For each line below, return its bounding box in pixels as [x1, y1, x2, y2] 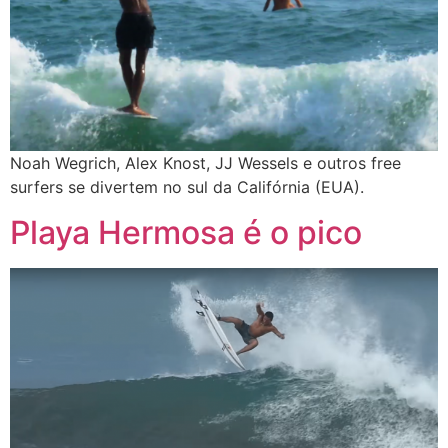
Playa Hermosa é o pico [10, 212, 362, 252]
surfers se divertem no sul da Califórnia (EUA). [10, 177, 364, 198]
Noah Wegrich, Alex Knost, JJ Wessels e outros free [10, 153, 401, 174]
